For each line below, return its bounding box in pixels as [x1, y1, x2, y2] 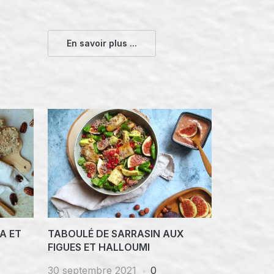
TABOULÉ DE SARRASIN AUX [48, 228, 185, 240]
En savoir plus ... [67, 37, 138, 48]
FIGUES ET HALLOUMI [48, 241, 150, 254]
